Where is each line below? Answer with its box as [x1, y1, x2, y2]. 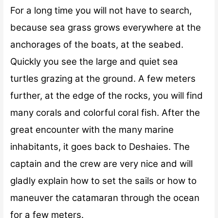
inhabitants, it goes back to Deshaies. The [10, 141, 190, 152]
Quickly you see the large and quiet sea [10, 55, 179, 67]
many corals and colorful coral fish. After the [10, 107, 200, 118]
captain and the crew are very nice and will [10, 158, 193, 169]
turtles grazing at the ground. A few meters [10, 73, 196, 84]
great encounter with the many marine [10, 124, 174, 135]
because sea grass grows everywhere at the [10, 21, 201, 33]
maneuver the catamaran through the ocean [10, 192, 200, 203]
